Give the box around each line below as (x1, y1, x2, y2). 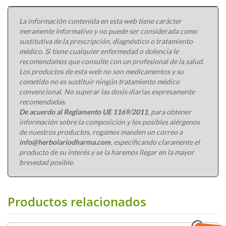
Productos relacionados (8, 193, 146, 210)
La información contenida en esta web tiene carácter (19, 16, 182, 25)
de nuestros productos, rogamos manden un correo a (19, 127, 183, 136)
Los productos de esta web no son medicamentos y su (19, 67, 184, 76)
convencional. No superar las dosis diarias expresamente (19, 87, 195, 96)
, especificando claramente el (110, 137, 200, 146)
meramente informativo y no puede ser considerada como (19, 26, 197, 35)
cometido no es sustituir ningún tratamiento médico (19, 77, 180, 86)
